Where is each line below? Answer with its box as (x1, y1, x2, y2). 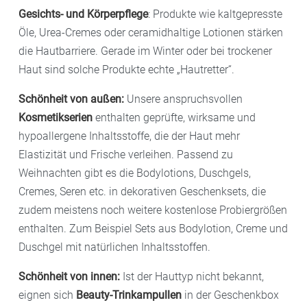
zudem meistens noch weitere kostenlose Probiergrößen (19, 203, 287, 217)
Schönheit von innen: (19, 269, 123, 283)
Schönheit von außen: (19, 92, 127, 106)
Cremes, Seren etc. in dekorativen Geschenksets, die (19, 184, 266, 198)
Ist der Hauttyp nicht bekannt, (123, 269, 264, 283)
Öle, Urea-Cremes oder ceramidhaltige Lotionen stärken (19, 25, 283, 39)
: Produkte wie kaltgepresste (148, 7, 282, 21)
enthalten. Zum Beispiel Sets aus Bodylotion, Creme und (19, 221, 288, 235)
